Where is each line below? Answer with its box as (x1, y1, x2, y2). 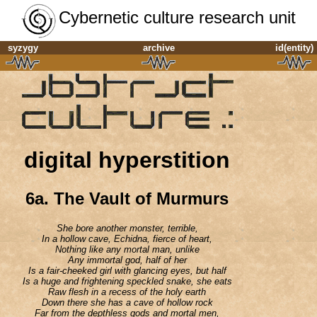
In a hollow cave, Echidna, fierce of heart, (42, 233, 212, 244)
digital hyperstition (24, 147, 230, 173)
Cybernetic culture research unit (59, 7, 296, 27)
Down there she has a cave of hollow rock (41, 296, 213, 308)
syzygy (7, 42, 38, 53)
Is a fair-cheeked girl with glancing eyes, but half (28, 265, 226, 276)
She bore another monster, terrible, (56, 222, 198, 234)
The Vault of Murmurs (54, 188, 229, 208)
